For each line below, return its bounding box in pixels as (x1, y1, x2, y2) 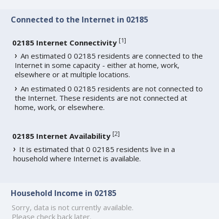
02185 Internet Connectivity (12, 37, 117, 47)
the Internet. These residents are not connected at (15, 92, 188, 103)
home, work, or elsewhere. (15, 102, 105, 112)
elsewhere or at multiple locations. (15, 69, 131, 79)
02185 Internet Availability (12, 131, 111, 141)
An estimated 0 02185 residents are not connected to (21, 83, 203, 93)
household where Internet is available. (13, 153, 141, 163)
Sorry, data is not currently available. (12, 202, 134, 212)
